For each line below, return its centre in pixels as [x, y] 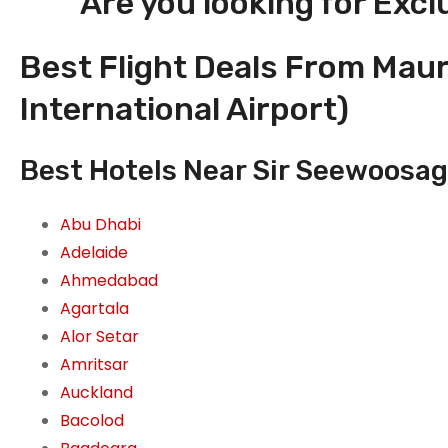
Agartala [94, 309]
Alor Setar [99, 337]
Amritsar [94, 365]
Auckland [96, 393]
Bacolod [92, 421]
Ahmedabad [109, 281]
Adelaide [94, 253]
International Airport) [184, 109]
